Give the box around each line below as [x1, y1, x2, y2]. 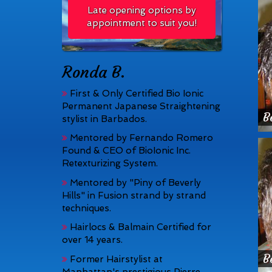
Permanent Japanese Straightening [62, 100, 220, 112]
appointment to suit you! [86, 18, 197, 29]
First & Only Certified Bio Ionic [67, 87, 203, 99]
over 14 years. [62, 234, 123, 245]
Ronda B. [62, 63, 125, 82]
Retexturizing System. [62, 158, 158, 169]
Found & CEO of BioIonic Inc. [62, 145, 191, 156]
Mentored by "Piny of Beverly [67, 177, 201, 188]
